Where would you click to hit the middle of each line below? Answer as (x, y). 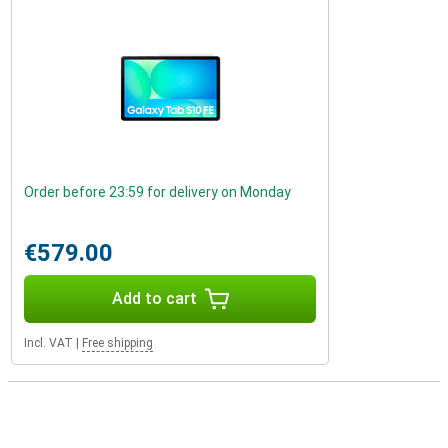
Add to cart (154, 298)
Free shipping (117, 343)
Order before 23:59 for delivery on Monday (157, 192)
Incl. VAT (48, 343)
